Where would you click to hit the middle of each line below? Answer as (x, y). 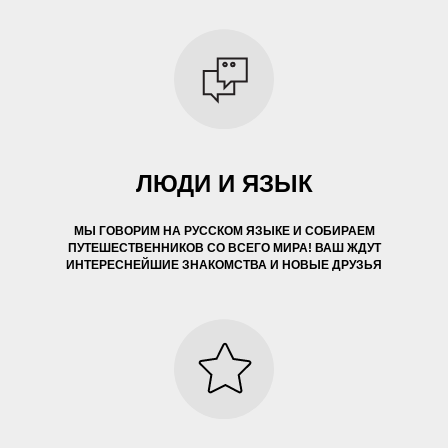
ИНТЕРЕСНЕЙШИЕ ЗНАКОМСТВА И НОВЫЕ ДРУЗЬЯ (224, 265)
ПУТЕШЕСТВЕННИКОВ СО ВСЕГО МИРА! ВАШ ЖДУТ (224, 248)
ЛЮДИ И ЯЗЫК (224, 183)
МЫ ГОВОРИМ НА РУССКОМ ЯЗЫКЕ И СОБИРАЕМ (224, 231)
